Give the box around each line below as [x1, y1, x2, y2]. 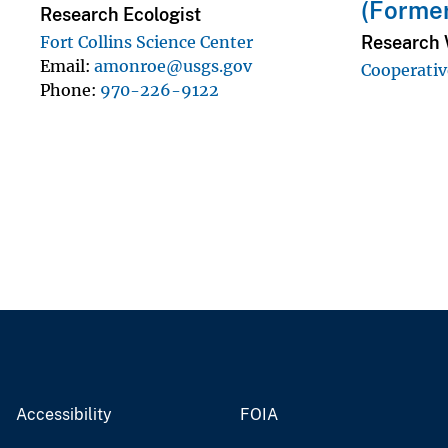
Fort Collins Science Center [40, 31, 253, 52]
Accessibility [16, 404, 112, 424]
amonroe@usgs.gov [94, 55, 252, 76]
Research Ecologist [40, 3, 201, 25]
